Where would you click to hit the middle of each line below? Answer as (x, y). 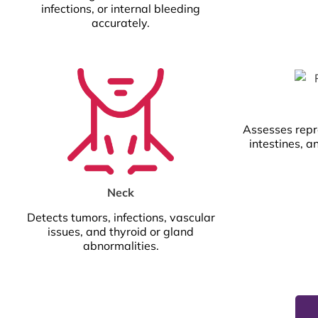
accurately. (121, 22)
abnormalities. (121, 246)
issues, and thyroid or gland (121, 232)
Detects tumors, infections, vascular (121, 218)
